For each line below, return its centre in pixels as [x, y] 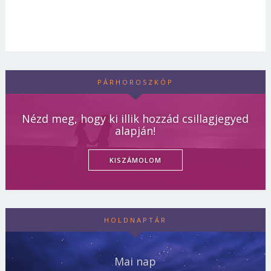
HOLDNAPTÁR [135, 220]
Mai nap [135, 262]
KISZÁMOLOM [135, 160]
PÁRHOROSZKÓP [135, 82]
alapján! [135, 131]
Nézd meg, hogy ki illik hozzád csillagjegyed [135, 119]
